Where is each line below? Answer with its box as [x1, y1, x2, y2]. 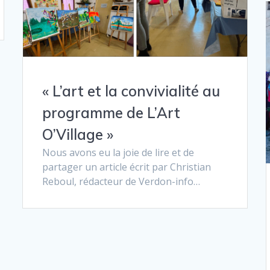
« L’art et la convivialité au [42, 81, 221, 100]
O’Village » [42, 125, 114, 143]
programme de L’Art [42, 103, 181, 122]
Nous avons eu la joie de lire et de [42, 145, 195, 159]
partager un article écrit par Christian [42, 160, 212, 174]
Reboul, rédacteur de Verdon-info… [42, 174, 201, 188]
